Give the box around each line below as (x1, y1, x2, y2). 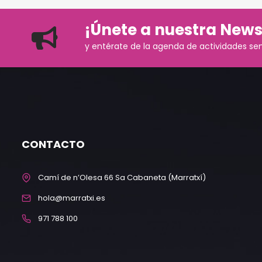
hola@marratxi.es (38, 192, 105, 204)
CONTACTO (22, 136, 85, 151)
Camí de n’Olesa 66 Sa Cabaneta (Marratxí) (38, 171, 206, 183)
